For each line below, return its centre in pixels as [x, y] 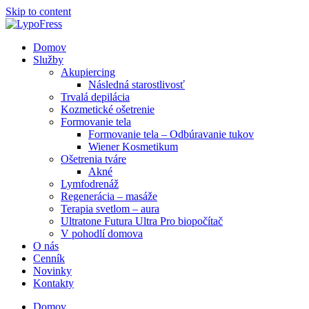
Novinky [52, 271]
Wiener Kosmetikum [133, 147]
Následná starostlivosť [137, 84]
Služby [48, 60]
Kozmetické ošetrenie [108, 109]
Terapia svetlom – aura [110, 209]
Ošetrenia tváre [93, 159]
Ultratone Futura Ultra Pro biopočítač [142, 221]
